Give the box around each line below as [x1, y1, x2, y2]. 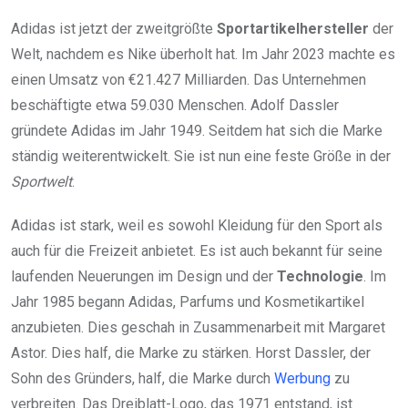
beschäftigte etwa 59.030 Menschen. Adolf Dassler [11, 96, 339, 114]
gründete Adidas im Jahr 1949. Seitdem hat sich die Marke [11, 121, 382, 139]
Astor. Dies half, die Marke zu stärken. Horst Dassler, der [11, 343, 371, 362]
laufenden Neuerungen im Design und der [11, 267, 277, 285]
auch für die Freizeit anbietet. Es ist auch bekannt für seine [11, 241, 382, 260]
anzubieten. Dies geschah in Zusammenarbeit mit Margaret [11, 318, 385, 336]
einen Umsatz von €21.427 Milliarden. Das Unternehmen [11, 70, 366, 88]
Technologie [277, 267, 363, 285]
